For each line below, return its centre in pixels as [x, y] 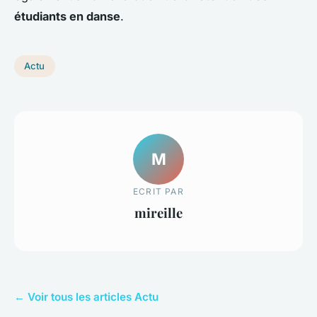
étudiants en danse [67, 16]
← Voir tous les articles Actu [86, 296]
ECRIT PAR [158, 192]
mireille [158, 213]
